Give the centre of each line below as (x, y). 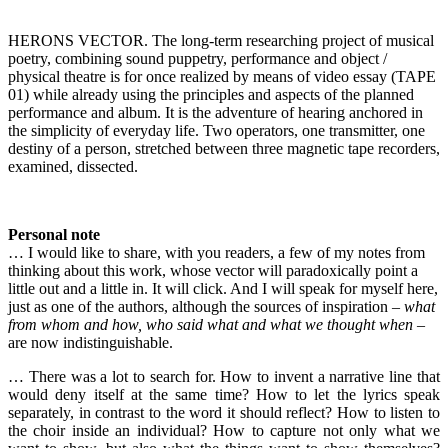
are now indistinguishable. (90, 342)
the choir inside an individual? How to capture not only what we (224, 430)
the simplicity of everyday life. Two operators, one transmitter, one (216, 130)
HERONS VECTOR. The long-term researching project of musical (221, 40)
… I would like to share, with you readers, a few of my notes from (216, 252)
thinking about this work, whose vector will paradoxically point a (213, 270)
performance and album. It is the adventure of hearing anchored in (215, 112)
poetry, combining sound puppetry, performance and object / (197, 58)
